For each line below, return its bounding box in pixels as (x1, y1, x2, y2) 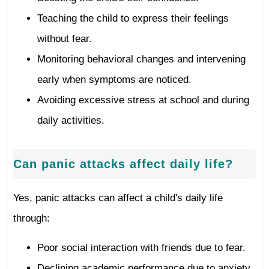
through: (13, 213, 50, 224)
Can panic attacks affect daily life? (13, 157, 233, 171)
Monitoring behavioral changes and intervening (37, 53, 246, 65)
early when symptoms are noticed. (37, 74, 192, 85)
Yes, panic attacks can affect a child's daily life (13, 192, 223, 204)
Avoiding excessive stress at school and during (37, 94, 249, 106)
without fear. (37, 33, 92, 44)
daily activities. (37, 115, 104, 126)
